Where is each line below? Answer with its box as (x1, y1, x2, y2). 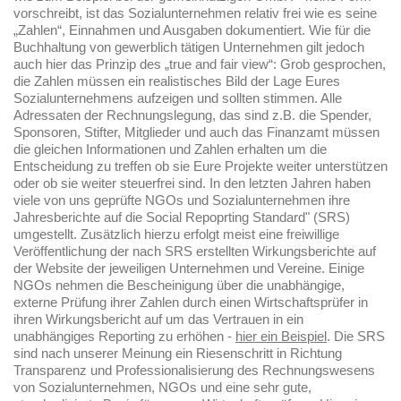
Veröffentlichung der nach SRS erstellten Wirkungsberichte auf (13, 244, 376, 260)
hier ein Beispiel (235, 329, 327, 345)
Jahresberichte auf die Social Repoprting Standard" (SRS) (13, 210, 350, 226)
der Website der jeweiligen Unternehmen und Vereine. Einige (13, 261, 364, 277)
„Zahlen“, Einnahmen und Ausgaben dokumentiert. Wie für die (13, 23, 371, 38)
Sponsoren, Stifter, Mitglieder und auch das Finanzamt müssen (13, 125, 380, 141)
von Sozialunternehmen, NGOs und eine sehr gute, (13, 380, 311, 396)
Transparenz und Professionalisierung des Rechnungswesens (13, 363, 375, 379)
